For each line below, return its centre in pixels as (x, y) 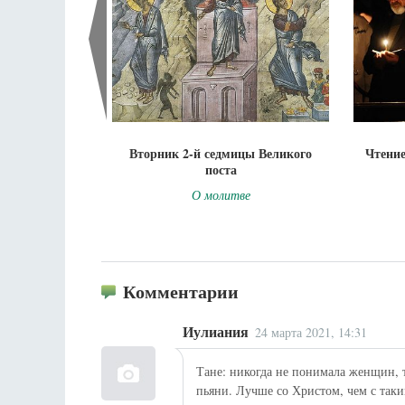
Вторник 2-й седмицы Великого (221, 153)
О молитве (221, 195)
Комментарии (181, 292)
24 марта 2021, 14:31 (311, 332)
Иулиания (216, 332)
